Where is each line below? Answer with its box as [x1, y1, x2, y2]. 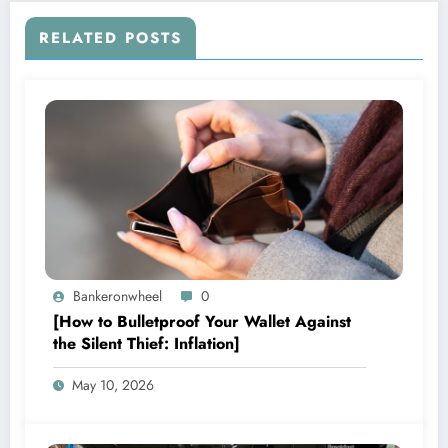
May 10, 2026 [72, 374, 154, 395]
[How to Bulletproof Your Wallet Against [53, 309, 351, 333]
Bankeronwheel [73, 285, 162, 306]
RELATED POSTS [39, 26, 182, 49]
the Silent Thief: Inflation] [53, 331, 240, 355]
